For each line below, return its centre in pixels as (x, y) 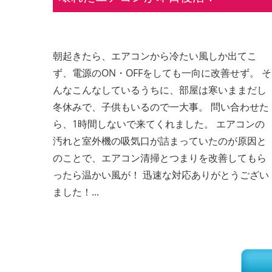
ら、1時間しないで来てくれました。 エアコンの (158, 124)
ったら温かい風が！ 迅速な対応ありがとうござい (161, 175)
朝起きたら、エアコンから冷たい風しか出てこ (155, 56)
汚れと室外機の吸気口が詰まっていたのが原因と (159, 141)
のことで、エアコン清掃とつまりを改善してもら (159, 158)
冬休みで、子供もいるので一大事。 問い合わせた (161, 107)
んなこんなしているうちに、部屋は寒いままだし (159, 90)
